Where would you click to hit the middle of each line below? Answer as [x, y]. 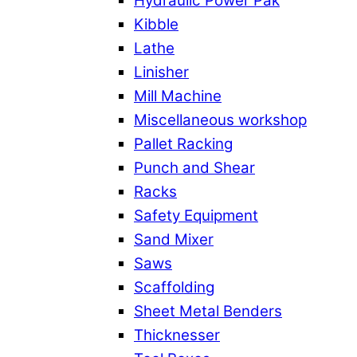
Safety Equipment [196, 215]
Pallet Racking [183, 143]
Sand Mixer [174, 239]
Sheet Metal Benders [208, 311]
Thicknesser [177, 335]
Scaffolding [174, 287]
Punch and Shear [194, 167]
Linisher [161, 72]
